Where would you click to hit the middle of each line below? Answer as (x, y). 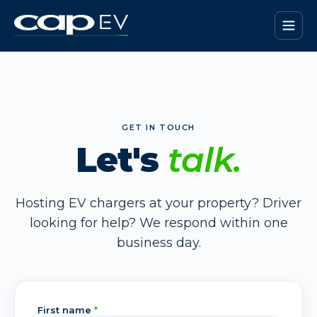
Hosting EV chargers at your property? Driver (158, 203)
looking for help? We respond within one (158, 223)
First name (66, 310)
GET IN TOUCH (158, 127)
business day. (158, 243)
